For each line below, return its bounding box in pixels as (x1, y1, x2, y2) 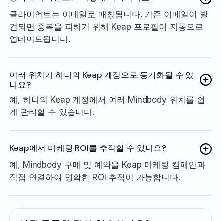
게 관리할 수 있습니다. (9, 107, 94, 117)
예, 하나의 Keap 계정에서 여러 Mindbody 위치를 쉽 (9, 94, 205, 105)
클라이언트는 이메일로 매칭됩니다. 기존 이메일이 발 (9, 9, 208, 19)
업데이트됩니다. (9, 34, 70, 44)
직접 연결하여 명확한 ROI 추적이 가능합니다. (9, 172, 180, 182)
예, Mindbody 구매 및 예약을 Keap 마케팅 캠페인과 (9, 159, 205, 170)
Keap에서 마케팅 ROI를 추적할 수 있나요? (9, 142, 166, 153)
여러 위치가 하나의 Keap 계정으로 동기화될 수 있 (9, 69, 194, 80)
